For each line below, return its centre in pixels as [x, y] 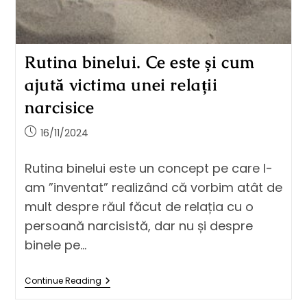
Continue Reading [63, 280]
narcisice [59, 107]
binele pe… [55, 245]
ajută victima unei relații [121, 84]
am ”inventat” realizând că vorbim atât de [153, 187]
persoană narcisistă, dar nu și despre [138, 225]
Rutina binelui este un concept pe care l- [148, 168]
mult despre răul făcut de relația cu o [139, 206]
